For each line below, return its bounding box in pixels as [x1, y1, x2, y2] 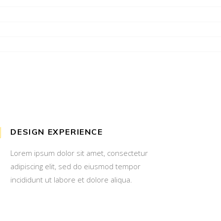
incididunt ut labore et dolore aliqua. [10, 174, 133, 184]
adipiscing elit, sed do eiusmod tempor [10, 161, 141, 171]
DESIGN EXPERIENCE [10, 126, 103, 137]
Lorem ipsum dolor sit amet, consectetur [10, 147, 148, 158]
